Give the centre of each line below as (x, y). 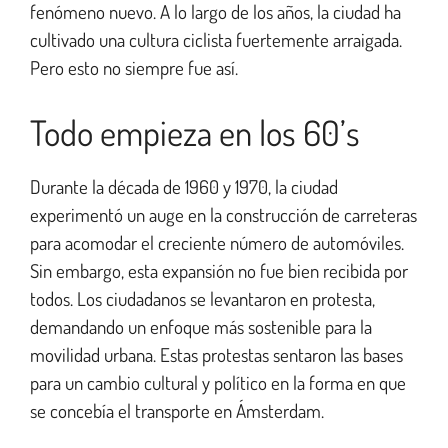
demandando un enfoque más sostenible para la (201, 326)
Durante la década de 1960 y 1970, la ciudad (184, 186)
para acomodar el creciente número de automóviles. (217, 242)
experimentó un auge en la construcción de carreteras (223, 214)
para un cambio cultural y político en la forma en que (218, 382)
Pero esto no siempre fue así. (134, 68)
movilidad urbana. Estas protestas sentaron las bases (216, 354)
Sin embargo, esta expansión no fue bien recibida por (219, 270)
